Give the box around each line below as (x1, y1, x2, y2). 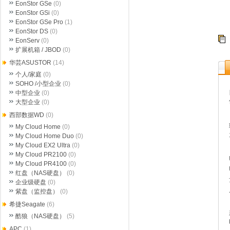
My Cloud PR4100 (15, 160, 67, 167)
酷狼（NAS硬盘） (15, 213, 65, 220)
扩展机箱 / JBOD (15, 46, 61, 53)
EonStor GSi (15, 9, 50, 16)
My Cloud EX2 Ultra (15, 142, 70, 149)
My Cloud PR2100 (15, 151, 67, 158)
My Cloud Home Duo (15, 132, 74, 140)
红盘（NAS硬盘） (15, 169, 65, 177)
